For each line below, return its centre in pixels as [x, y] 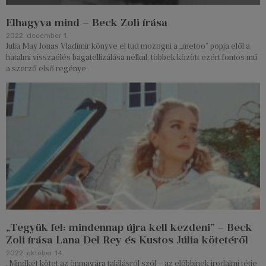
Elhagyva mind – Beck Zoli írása [87, 23]
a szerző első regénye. [47, 69]
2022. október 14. [35, 253]
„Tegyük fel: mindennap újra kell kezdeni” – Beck [129, 228]
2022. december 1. [37, 36]
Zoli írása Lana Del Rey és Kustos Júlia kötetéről [127, 240]
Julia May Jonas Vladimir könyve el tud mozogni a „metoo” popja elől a [128, 46]
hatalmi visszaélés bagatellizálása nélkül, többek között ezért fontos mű [132, 58]
